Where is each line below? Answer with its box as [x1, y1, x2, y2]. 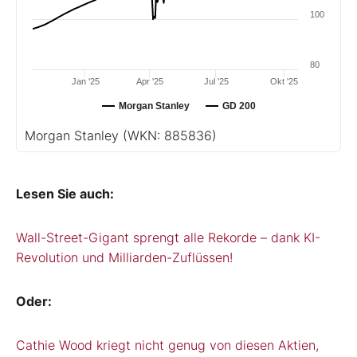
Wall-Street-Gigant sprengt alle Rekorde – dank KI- [16, 229, 320, 245]
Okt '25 [270, 76, 299, 86]
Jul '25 [203, 76, 229, 86]
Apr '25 [136, 76, 164, 86]
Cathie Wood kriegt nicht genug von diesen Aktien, [16, 336, 319, 353]
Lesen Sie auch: [16, 185, 114, 202]
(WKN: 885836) [123, 127, 217, 143]
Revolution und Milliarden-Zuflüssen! [16, 249, 233, 265]
